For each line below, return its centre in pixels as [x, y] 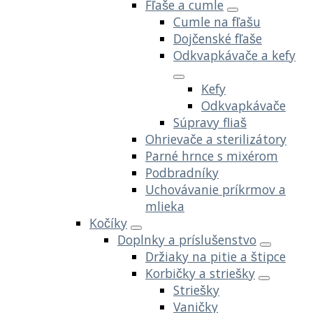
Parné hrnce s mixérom [212, 155]
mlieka [165, 206]
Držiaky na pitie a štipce [216, 256]
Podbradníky [182, 172]
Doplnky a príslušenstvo [187, 239]
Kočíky [108, 223]
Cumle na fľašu [217, 21]
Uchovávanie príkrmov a [216, 189]
